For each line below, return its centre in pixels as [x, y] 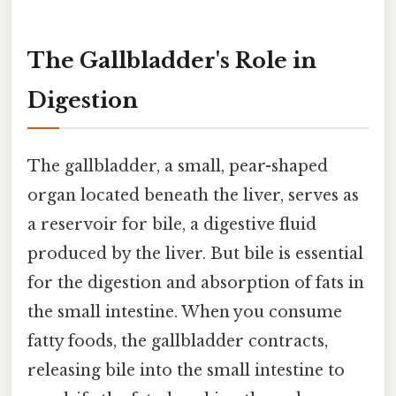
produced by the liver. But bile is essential [195, 253]
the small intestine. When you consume [185, 312]
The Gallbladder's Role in [172, 60]
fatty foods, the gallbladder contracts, [178, 341]
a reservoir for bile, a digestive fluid [172, 224]
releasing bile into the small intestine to [186, 370]
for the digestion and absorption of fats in [196, 282]
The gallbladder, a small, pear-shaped [178, 166]
